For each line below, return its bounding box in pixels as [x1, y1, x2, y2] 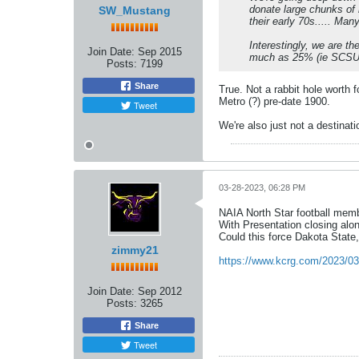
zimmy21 [111, 244, 159, 257]
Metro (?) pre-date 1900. [219, 95, 330, 108]
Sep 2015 [138, 46, 182, 58]
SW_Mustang [99, 4, 171, 18]
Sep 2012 [138, 285, 182, 298]
